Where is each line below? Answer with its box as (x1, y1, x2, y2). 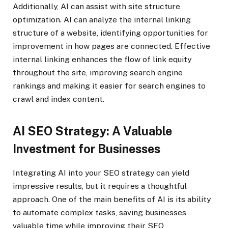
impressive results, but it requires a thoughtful (13, 181, 187, 191)
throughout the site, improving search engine (13, 67, 183, 77)
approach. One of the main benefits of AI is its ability (13, 194, 211, 205)
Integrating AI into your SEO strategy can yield (13, 168, 189, 178)
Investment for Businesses (13, 141, 160, 156)
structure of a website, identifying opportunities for (13, 27, 208, 38)
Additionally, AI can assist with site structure (13, 1, 180, 11)
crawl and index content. (13, 94, 104, 104)
